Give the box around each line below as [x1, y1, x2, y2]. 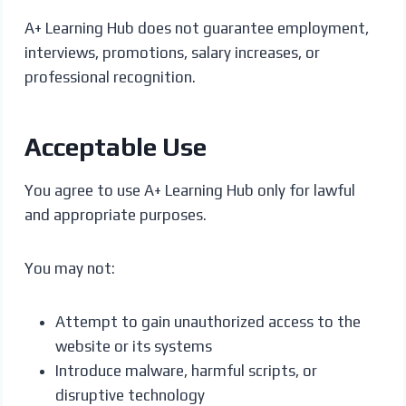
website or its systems [54, 336, 212, 355]
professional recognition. [24, 67, 196, 86]
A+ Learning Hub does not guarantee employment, [24, 18, 369, 37]
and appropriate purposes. [24, 205, 207, 224]
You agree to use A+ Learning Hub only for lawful [24, 180, 355, 199]
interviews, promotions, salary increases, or [24, 43, 320, 62]
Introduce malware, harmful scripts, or [54, 361, 317, 380]
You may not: [24, 258, 115, 277]
